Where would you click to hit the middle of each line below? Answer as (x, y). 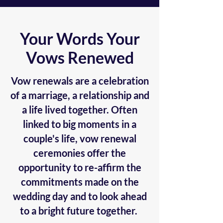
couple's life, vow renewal (80, 138)
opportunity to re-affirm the (80, 167)
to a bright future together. (80, 211)
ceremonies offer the (80, 153)
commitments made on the (80, 182)
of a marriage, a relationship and (80, 95)
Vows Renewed (80, 57)
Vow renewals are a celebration (80, 81)
